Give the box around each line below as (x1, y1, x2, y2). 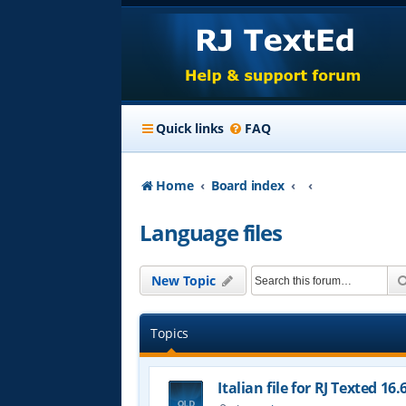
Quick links (156, 120, 225, 137)
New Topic (151, 272, 216, 289)
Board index (210, 177, 285, 194)
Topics (150, 324, 189, 342)
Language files (140, 217, 282, 247)
